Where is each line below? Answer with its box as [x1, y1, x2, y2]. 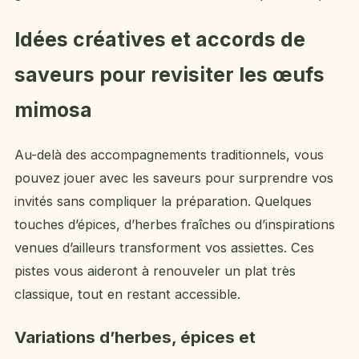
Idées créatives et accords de [14, 27, 305, 52]
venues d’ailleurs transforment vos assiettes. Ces [14, 240, 314, 256]
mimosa [14, 98, 92, 123]
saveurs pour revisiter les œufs [14, 63, 325, 87]
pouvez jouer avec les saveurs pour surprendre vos [14, 170, 333, 187]
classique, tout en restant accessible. [14, 286, 240, 303]
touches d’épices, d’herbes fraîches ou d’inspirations [14, 216, 335, 233]
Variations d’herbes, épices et [14, 326, 256, 347]
